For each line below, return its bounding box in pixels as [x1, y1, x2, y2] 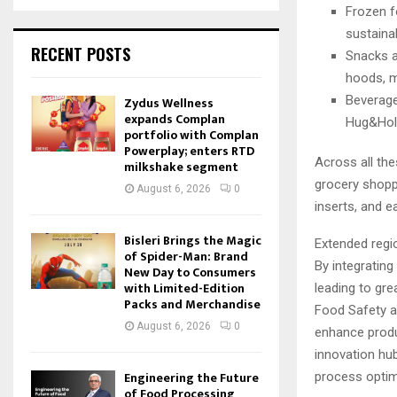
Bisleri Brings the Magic [124, 230, 261, 251]
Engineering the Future [124, 368, 259, 388]
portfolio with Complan [124, 125, 259, 145]
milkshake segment [124, 157, 238, 177]
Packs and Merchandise [124, 294, 261, 315]
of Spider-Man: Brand [124, 246, 248, 267]
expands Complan [124, 109, 225, 129]
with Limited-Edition [124, 278, 245, 299]
